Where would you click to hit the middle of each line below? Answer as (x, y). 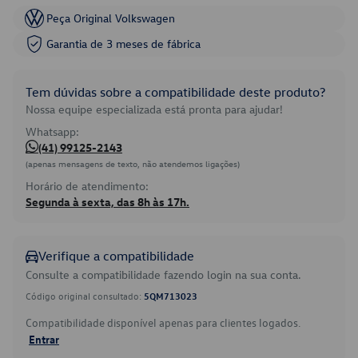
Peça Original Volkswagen (111, 18)
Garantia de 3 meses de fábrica (123, 44)
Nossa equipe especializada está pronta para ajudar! (154, 109)
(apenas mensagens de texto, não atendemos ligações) (133, 163)
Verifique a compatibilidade (116, 256)
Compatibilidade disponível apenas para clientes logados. (163, 322)
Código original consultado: (85, 296)
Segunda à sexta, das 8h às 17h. (107, 202)
